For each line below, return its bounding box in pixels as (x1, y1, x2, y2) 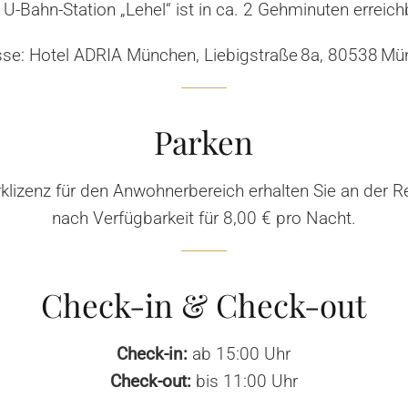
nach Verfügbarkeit (51, 207, 199, 229)
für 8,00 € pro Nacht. (198, 207, 356, 229)
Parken (154, 119, 254, 163)
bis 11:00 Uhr (190, 370, 298, 392)
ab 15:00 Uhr (188, 342, 291, 364)
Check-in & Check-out (41, 282, 367, 326)
